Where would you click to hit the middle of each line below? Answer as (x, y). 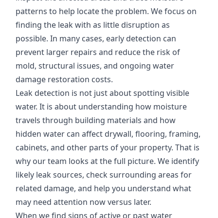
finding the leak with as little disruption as (93, 25)
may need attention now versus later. (83, 202)
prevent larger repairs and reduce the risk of (98, 52)
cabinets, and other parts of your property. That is (108, 148)
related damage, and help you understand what (103, 189)
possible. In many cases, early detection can (96, 39)
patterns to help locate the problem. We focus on (106, 11)
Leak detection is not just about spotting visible (102, 93)
